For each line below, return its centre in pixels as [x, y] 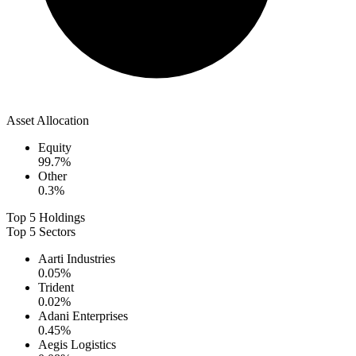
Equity [55, 148]
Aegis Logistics [77, 345]
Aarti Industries [77, 259]
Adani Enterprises [83, 316]
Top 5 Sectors [41, 232]
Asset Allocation [48, 121]
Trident [56, 288]
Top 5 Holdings [46, 218]
